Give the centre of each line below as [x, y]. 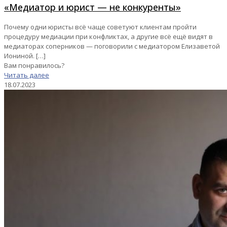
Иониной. [19, 56]
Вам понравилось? [34, 66]
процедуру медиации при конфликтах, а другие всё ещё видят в [108, 37]
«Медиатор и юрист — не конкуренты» [92, 7]
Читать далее [27, 75]
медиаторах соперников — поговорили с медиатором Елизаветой [112, 46]
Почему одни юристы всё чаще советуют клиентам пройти [100, 27]
